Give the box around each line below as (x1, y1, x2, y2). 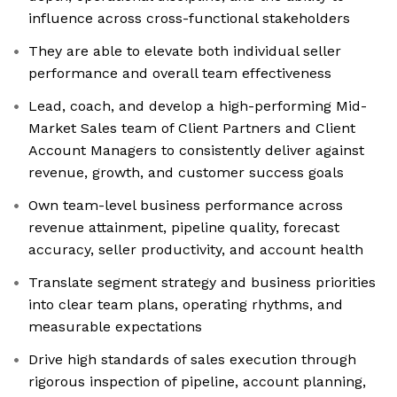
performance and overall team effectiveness (28, 65, 331, 82)
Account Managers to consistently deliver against (28, 142, 364, 160)
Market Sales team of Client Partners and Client (28, 120, 355, 137)
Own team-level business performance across (28, 197, 343, 214)
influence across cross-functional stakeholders (28, 10, 350, 27)
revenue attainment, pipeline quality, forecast (28, 219, 339, 237)
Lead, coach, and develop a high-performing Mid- (28, 97, 367, 115)
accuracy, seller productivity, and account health (28, 241, 363, 259)
